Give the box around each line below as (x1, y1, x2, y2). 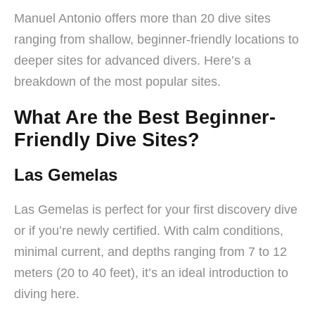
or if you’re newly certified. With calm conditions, (14, 223, 283, 238)
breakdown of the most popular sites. (14, 74, 221, 89)
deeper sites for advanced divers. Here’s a (14, 53, 251, 67)
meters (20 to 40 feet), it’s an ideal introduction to (14, 265, 288, 280)
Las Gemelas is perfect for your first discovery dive (14, 202, 297, 217)
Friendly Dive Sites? (14, 129, 200, 150)
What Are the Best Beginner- (14, 106, 276, 128)
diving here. (14, 286, 79, 301)
